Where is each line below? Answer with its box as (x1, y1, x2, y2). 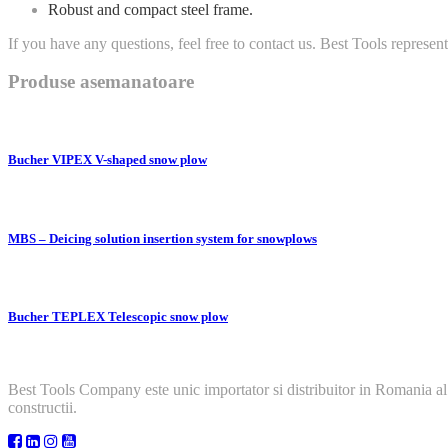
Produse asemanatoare (8, 71, 194, 93)
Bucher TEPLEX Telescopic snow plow (8, 308, 228, 324)
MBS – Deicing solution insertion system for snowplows (8, 230, 317, 246)
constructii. (8, 399, 77, 417)
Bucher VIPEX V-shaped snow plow (8, 152, 207, 168)
